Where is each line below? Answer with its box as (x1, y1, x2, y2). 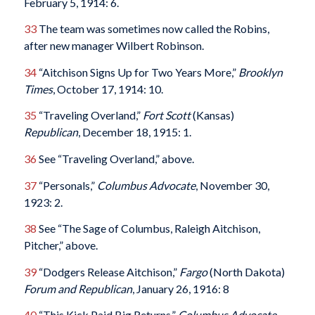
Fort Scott (142, 108, 191, 122)
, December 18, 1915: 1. (77, 125, 191, 139)
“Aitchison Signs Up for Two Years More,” (36, 65, 238, 79)
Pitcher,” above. (23, 238, 98, 252)
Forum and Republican (23, 281, 132, 295)
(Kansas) (190, 108, 234, 122)
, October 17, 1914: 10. (52, 82, 163, 96)
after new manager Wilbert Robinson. (23, 39, 204, 53)
